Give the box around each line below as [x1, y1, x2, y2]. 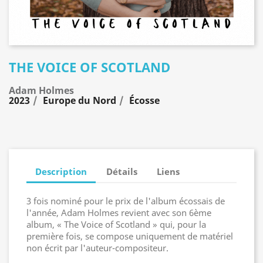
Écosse [129, 94, 160, 107]
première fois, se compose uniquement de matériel [26, 230, 233, 242]
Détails [106, 165, 138, 177]
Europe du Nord [43, 94, 116, 107]
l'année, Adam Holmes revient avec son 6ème [26, 207, 211, 218]
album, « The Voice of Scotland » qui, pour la [26, 218, 206, 230]
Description [35, 165, 87, 177]
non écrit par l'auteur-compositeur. [26, 242, 168, 254]
